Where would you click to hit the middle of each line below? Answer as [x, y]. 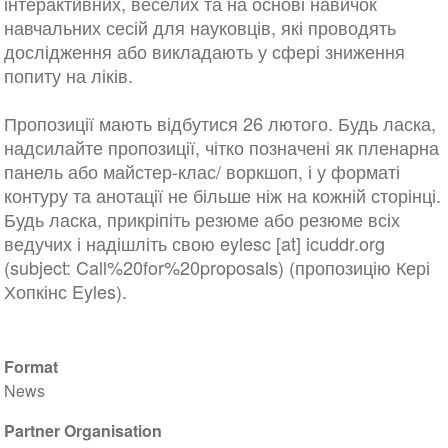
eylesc [245, 243]
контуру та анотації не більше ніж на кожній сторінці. [222, 195]
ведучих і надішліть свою [111, 243]
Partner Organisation [82, 431]
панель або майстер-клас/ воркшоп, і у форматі [201, 171]
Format [30, 367]
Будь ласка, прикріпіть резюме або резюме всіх [201, 219]
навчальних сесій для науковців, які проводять [199, 27]
